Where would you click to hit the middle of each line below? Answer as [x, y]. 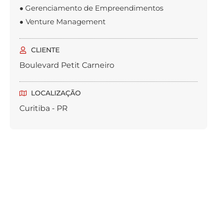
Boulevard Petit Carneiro [67, 65]
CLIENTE [45, 50]
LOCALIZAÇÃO [56, 93]
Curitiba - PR [44, 108]
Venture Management [66, 22]
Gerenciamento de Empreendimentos [94, 8]
